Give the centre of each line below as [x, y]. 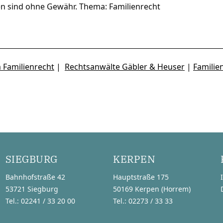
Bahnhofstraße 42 [35, 177]
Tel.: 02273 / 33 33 [143, 201]
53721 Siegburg [32, 189]
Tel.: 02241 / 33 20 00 [40, 201]
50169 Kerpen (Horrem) [152, 189]
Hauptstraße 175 [141, 177]
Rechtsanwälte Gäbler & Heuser [125, 67]
